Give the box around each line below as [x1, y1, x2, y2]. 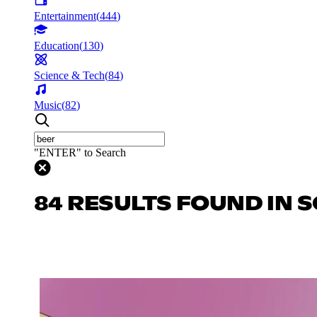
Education [34, 39, 79, 52]
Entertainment [34, 9, 96, 22]
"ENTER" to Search [34, 146, 126, 158]
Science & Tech [34, 69, 105, 81]
